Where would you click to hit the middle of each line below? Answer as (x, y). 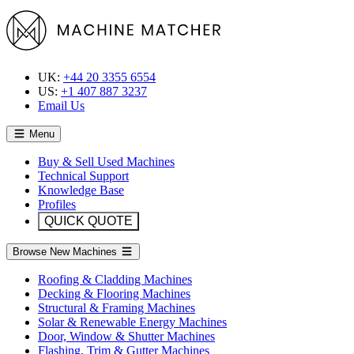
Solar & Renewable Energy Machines (132, 322)
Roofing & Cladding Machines (115, 279)
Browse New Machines (65, 252)
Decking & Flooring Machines (114, 294)
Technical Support (83, 176)
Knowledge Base (81, 190)
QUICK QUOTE (88, 221)
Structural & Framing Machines (117, 308)
